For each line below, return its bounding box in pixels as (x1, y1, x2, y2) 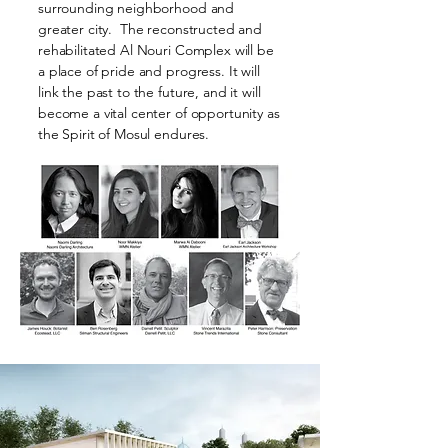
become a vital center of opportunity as (38, 104, 280, 122)
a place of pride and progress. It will (38, 62, 260, 80)
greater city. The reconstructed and (38, 20, 262, 38)
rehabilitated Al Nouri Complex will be (38, 41, 274, 59)
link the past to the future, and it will (38, 83, 261, 101)
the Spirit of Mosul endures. (38, 125, 217, 143)
